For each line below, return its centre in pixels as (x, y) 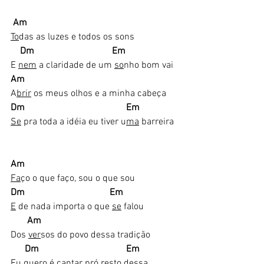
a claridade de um (75, 65)
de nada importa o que (64, 207)
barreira (156, 122)
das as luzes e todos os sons (77, 37)
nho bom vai (150, 65)
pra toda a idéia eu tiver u (74, 122)
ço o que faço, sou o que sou (78, 179)
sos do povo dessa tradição (95, 235)
